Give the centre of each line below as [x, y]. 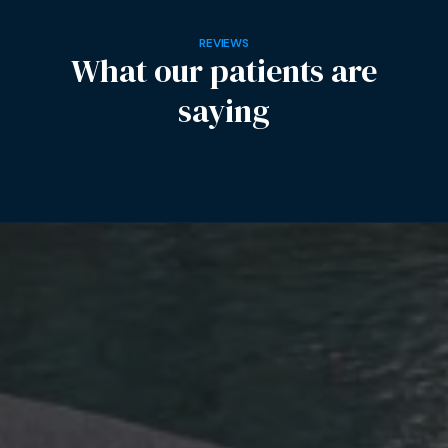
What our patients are [224, 71]
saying [224, 111]
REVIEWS [224, 43]
